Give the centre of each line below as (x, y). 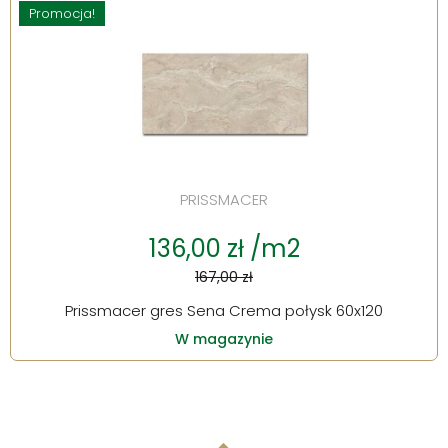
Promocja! (62, 14)
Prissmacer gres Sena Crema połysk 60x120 (224, 311)
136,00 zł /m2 (224, 249)
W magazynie (224, 339)
